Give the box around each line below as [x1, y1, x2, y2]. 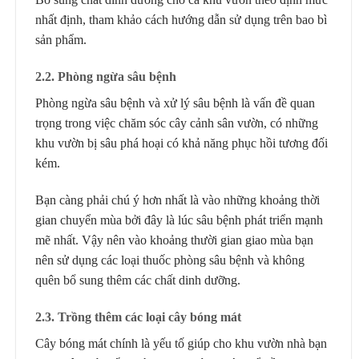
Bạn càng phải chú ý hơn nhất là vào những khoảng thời [35, 193, 320, 207]
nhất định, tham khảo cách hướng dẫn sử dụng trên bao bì [35, 13, 327, 27]
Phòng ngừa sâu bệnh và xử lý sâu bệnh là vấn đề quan [35, 96, 315, 111]
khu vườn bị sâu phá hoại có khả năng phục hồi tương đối [35, 136, 328, 151]
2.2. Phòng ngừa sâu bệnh [35, 70, 183, 84]
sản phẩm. [35, 33, 87, 47]
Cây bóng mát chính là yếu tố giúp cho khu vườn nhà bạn [35, 336, 327, 350]
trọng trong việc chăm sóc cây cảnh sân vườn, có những [35, 116, 318, 131]
